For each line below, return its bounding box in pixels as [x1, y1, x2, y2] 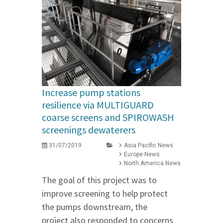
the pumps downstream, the [42, 201, 147, 213]
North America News [124, 160, 181, 167]
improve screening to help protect [42, 188, 168, 200]
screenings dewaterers [42, 123, 135, 136]
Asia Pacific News [124, 142, 173, 149]
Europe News [124, 151, 160, 158]
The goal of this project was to [42, 174, 157, 186]
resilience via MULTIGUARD [42, 99, 154, 111]
